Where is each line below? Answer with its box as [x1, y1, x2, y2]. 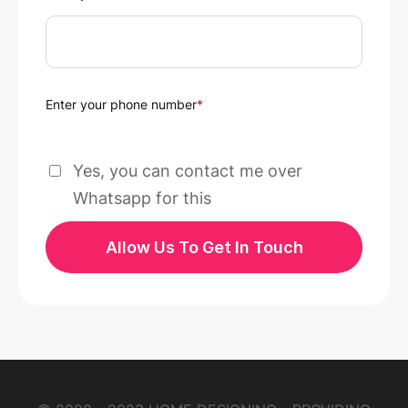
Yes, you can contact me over [73, 161, 302, 181]
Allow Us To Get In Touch [105, 238, 303, 258]
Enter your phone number [46, 97, 197, 113]
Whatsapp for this [73, 189, 211, 209]
